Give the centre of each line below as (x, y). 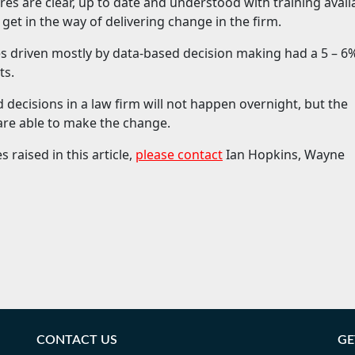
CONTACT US (77, 340)
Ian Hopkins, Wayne (284, 154)
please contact (179, 154)
